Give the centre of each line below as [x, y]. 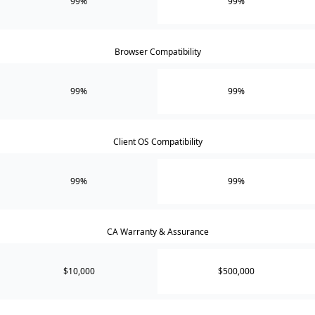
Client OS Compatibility [157, 141]
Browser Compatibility [157, 51]
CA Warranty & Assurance [157, 231]
